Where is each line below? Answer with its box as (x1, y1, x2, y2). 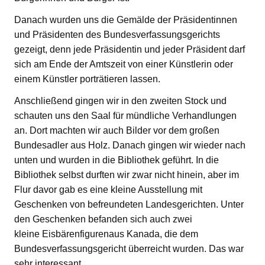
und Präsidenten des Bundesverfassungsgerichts (14, 29, 220, 40)
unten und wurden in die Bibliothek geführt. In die (14, 154, 219, 165)
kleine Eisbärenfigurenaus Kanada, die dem (14, 228, 198, 239)
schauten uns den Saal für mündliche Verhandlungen (14, 110, 237, 121)
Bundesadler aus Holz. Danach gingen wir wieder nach (14, 140, 245, 150)
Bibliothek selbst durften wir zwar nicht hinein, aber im (14, 169, 239, 180)
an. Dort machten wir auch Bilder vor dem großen (14, 125, 219, 135)
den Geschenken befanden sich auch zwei (14, 214, 192, 224)
